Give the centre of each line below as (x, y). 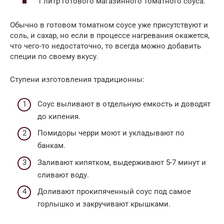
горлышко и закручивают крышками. (104, 204)
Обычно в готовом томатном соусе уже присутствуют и (109, 25)
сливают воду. (63, 175)
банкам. (51, 146)
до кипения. (59, 116)
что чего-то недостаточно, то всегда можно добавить (105, 46)
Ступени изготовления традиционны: (77, 80)
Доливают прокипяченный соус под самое (114, 192)
